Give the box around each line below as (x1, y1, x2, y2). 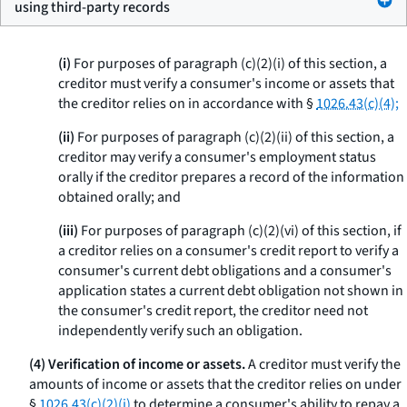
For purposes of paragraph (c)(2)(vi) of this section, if (78, 221, 402, 241)
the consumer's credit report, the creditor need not (58, 301, 368, 321)
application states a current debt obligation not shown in (58, 281, 403, 301)
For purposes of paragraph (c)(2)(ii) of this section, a (74, 127, 394, 147)
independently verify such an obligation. (58, 321, 303, 341)
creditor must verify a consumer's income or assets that (58, 74, 394, 94)
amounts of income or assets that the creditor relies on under (29, 374, 402, 394)
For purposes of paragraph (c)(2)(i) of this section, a (71, 54, 387, 74)
